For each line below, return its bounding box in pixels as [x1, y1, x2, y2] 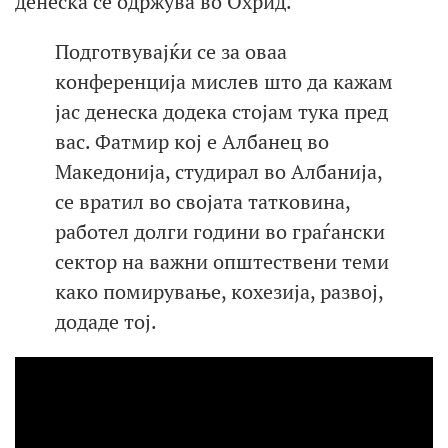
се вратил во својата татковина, [55, 187, 350, 215]
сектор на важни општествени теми [55, 247, 389, 275]
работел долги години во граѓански [55, 217, 385, 245]
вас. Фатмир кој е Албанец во [55, 127, 329, 155]
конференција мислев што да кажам [55, 67, 393, 95]
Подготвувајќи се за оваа [55, 37, 287, 65]
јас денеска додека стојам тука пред [55, 97, 388, 125]
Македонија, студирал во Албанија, [55, 157, 382, 185]
